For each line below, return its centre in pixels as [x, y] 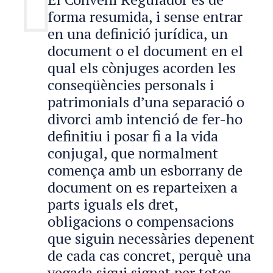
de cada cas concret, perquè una [149, 255]
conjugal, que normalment [133, 153]
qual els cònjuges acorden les [142, 67]
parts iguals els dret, [113, 204]
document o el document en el [145, 50]
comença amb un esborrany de [145, 170]
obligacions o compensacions [141, 221]
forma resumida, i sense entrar [145, 16]
